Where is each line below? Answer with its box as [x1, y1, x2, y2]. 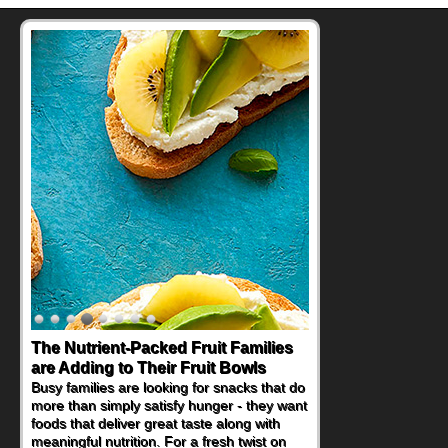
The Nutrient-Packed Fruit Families [31, 338, 293, 356]
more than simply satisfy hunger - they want [31, 396, 307, 413]
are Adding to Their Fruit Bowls [31, 358, 266, 376]
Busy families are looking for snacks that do [31, 378, 305, 395]
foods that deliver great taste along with [31, 414, 280, 431]
